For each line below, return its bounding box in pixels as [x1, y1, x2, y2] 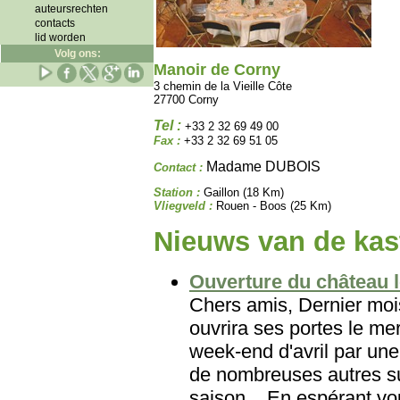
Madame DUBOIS [206, 158, 321, 174]
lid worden [35, 31, 86, 44]
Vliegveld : [154, 199, 212, 212]
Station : [154, 186, 200, 199]
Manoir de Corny [154, 61, 280, 79]
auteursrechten [35, 3, 108, 15]
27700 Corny [154, 93, 219, 106]
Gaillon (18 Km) [200, 186, 284, 199]
